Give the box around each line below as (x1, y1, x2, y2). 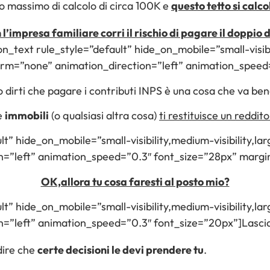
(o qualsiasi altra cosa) (49, 108, 159, 123)
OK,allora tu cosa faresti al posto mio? (40, 174, 230, 189)
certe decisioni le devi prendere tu (37, 243, 204, 257)
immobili (5, 108, 49, 123)
